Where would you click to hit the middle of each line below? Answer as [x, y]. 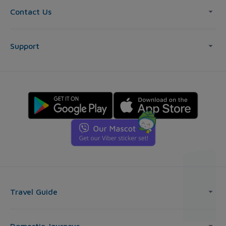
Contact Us [31, 12]
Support [25, 46]
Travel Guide [34, 192]
